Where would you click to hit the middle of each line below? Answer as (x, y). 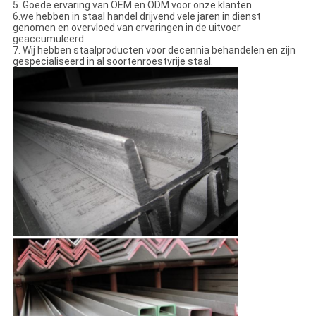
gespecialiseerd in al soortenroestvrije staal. (113, 62)
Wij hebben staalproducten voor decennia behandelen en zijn (159, 50)
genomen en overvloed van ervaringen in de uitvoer (126, 28)
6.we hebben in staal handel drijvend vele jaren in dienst (136, 17)
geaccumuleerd (48, 39)
